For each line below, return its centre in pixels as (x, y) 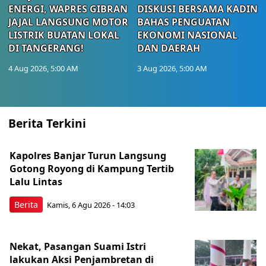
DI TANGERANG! (46, 48)
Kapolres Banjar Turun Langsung (88, 155)
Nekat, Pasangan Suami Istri (78, 246)
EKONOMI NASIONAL (187, 35)
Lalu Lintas (36, 181)
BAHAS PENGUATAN (183, 22)
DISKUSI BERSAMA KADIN (197, 9)
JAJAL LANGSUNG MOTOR (68, 22)
